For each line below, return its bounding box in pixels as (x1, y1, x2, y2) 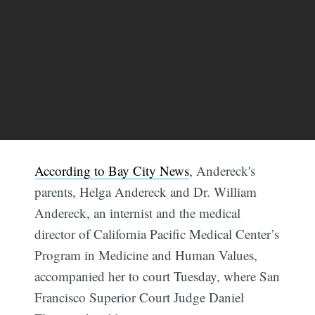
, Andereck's (189, 161, 256, 179)
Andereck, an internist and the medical (34, 203, 241, 221)
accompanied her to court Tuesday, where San (34, 266, 281, 285)
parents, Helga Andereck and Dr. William (34, 182, 257, 200)
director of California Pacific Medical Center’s (34, 224, 280, 243)
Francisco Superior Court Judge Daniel (34, 288, 245, 306)
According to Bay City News (34, 161, 190, 179)
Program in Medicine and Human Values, (34, 245, 258, 264)
